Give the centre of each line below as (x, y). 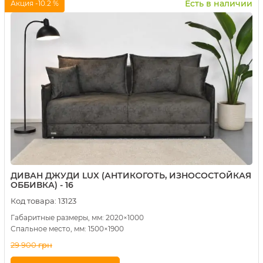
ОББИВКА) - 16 (42, 185)
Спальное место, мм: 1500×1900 (67, 228)
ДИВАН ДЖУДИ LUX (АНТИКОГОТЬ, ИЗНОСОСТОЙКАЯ (131, 175)
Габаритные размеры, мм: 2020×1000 (77, 217)
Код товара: (33, 200)
